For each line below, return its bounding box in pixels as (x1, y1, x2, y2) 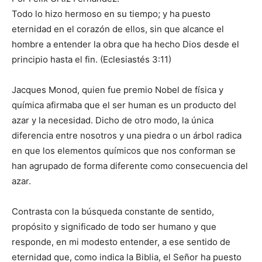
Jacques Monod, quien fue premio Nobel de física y (12, 84, 223, 96)
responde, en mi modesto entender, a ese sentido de (12, 236, 230, 248)
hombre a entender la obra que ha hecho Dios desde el (12, 39, 239, 50)
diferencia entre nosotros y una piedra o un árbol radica (12, 130, 242, 142)
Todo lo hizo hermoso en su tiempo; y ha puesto (12, 8, 211, 20)
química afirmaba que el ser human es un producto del (12, 99, 236, 111)
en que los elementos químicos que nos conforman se (12, 145, 236, 157)
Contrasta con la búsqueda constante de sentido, (12, 206, 214, 218)
